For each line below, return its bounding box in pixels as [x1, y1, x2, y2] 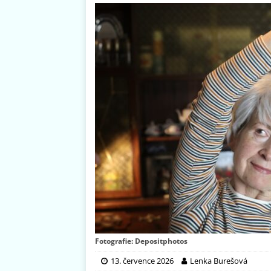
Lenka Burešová [190, 255, 247, 267]
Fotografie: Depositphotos [95, 236, 188, 247]
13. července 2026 [111, 255, 174, 267]
